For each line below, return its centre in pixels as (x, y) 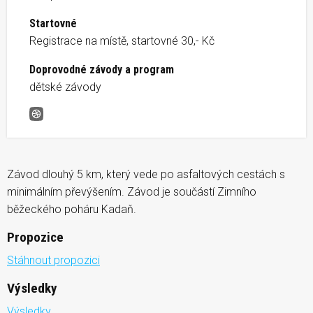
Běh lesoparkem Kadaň (93, 122)
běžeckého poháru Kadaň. (72, 209)
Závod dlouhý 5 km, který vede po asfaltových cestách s (146, 174)
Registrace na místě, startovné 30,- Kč (122, 41)
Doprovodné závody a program (102, 69)
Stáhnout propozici (53, 260)
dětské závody (65, 87)
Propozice (35, 237)
